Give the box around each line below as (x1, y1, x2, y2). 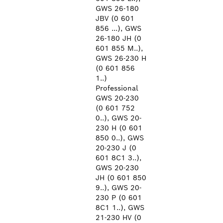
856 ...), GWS (96, 24, 141, 33)
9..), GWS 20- (96, 183, 141, 192)
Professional (96, 84, 138, 93)
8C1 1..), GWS (96, 203, 144, 212)
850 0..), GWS (96, 133, 144, 142)
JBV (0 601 (96, 14, 134, 23)
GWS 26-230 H (96, 54, 146, 63)
